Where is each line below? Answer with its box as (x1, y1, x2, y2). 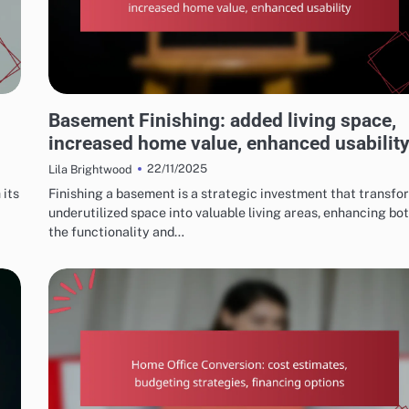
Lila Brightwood (48, 162, 132, 176)
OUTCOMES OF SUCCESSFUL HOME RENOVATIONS (56, 96, 284, 107)
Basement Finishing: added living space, (48, 108, 396, 131)
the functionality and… (48, 223, 184, 239)
